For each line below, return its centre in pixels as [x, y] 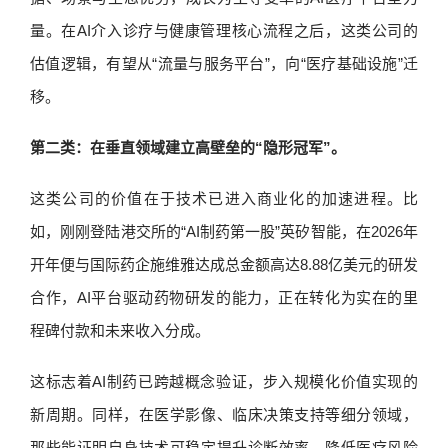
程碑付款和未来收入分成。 [120, 330]
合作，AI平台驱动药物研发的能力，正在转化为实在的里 [224, 297]
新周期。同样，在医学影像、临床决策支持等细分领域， [224, 414]
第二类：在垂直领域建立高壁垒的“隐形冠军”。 [188, 147]
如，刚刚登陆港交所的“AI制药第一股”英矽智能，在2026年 [224, 231]
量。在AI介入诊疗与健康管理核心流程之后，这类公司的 [224, 30]
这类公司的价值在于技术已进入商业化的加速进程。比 [224, 198]
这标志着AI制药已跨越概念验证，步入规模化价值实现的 [224, 381]
